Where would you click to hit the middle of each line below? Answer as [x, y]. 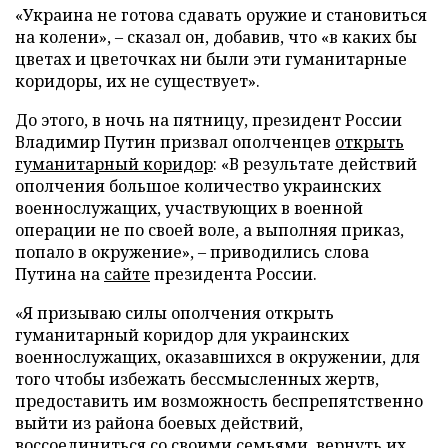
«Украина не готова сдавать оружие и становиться [221, 15]
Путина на [59, 274]
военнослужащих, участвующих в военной [189, 208]
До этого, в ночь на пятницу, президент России [208, 120]
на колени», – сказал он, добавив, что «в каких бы [216, 37]
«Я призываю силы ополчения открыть [174, 313]
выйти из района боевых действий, [159, 423]
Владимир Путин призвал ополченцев [175, 142]
